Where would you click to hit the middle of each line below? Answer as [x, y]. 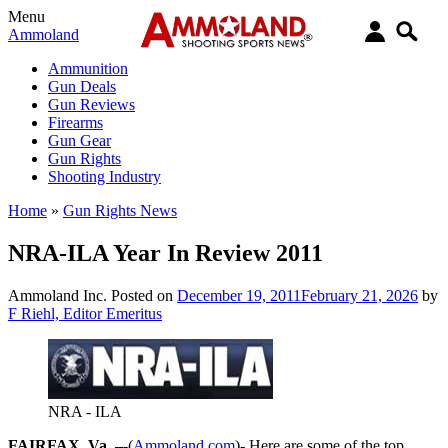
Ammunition [88, 68]
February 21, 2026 [359, 295]
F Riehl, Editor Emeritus [85, 313]
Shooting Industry [104, 176]
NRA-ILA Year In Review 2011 [165, 252]
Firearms [75, 122]
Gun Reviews [91, 104]
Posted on [144, 295]
